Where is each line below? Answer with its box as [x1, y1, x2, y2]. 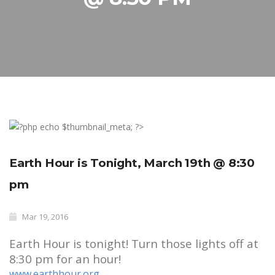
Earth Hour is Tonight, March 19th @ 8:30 [9, 156, 255, 170]
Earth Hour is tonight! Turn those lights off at [9, 236, 258, 251]
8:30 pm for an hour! [9, 251, 121, 266]
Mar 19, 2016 [22, 211, 68, 222]
